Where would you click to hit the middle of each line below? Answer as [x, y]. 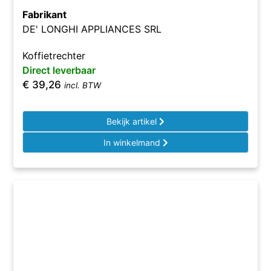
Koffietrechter [54, 56]
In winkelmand [133, 142]
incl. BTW [83, 85]
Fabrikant [45, 15]
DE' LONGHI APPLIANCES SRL [92, 29]
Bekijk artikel [133, 121]
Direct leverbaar [59, 70]
